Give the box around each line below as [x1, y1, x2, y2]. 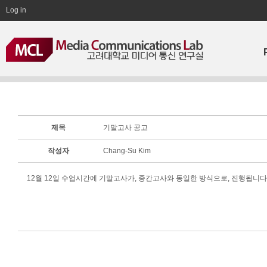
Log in [6, 6, 26, 14]
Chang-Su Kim [103, 147, 153, 155]
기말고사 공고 [103, 123, 148, 132]
